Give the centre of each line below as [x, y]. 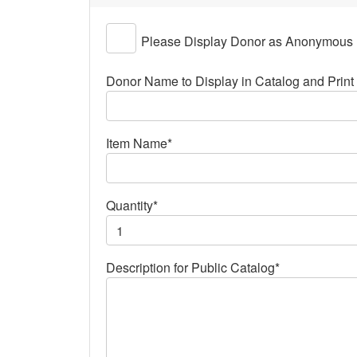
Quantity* [132, 205]
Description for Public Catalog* [193, 267]
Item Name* [139, 143]
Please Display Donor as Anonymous [247, 41]
